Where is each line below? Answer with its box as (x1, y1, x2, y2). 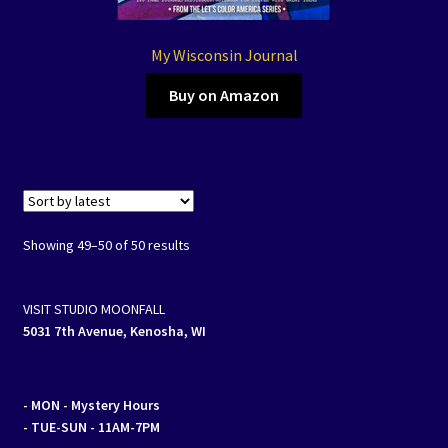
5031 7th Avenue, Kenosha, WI (22, 322, 206, 341)
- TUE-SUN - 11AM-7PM (22, 417, 160, 436)
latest (188, 279, 224, 298)
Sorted (188, 235, 231, 254)
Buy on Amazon (169, 85, 279, 106)
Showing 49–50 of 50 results (22, 236, 190, 255)
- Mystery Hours (62, 395, 160, 414)
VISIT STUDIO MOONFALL (22, 300, 165, 319)
